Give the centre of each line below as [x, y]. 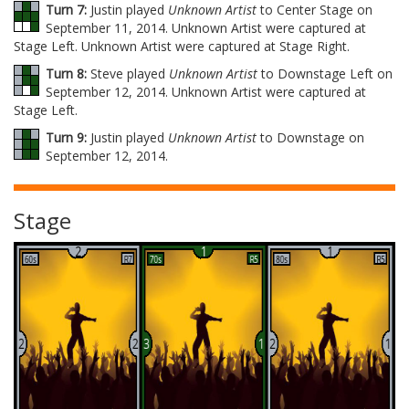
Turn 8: [66, 73]
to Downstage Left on [325, 73]
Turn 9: [66, 137]
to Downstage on [310, 137]
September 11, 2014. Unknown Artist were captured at [206, 28]
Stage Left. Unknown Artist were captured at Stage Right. [182, 46]
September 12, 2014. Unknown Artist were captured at [206, 92]
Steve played [128, 73]
